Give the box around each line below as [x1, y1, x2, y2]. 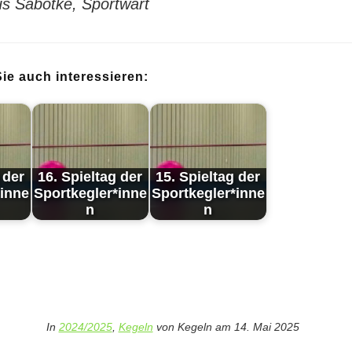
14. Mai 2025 [233, 320, 299, 333]
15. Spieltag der [156, 169, 260, 185]
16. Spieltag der [38, 169, 142, 185]
